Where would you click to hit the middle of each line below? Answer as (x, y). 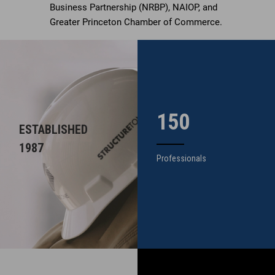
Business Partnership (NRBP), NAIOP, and (133, 8)
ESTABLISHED (54, 129)
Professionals (182, 158)
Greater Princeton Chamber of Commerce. (136, 22)
